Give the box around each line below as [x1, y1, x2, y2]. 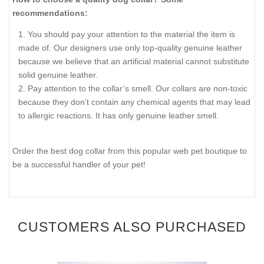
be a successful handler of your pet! [12, 159, 146, 169]
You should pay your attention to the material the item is [28, 29, 235, 39]
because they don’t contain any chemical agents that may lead [18, 97, 250, 107]
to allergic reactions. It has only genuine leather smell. [18, 111, 219, 121]
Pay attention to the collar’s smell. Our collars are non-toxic [28, 84, 247, 94]
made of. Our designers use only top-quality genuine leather [18, 43, 242, 53]
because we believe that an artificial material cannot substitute [18, 57, 249, 67]
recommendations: [12, 8, 88, 18]
